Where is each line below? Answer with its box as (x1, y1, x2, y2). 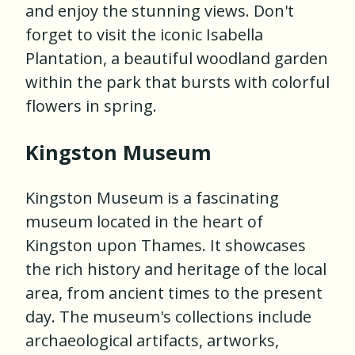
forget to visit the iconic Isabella (25, 24, 263, 46)
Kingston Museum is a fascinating (25, 187, 279, 209)
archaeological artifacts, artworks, (25, 330, 279, 352)
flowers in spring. (25, 95, 157, 117)
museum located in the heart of (25, 211, 263, 233)
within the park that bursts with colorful (25, 71, 330, 94)
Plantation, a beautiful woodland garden (25, 48, 328, 70)
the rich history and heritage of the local (25, 258, 326, 281)
